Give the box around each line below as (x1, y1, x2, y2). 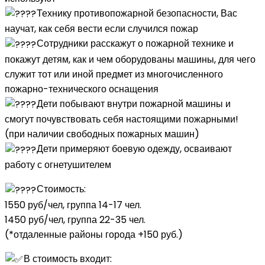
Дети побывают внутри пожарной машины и (37, 96, 231, 111)
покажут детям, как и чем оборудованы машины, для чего (5, 52, 256, 66)
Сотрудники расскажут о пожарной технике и (37, 37, 234, 51)
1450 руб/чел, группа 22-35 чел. (5, 212, 146, 227)
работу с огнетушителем (5, 157, 111, 172)
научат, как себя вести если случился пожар (5, 22, 198, 36)
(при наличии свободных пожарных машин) (5, 127, 199, 141)
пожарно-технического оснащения (5, 82, 159, 96)
